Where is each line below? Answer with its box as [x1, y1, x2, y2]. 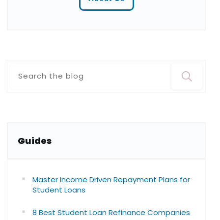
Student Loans [32, 184, 85, 195]
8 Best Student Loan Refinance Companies [32, 207, 190, 218]
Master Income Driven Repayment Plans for [32, 174, 190, 185]
